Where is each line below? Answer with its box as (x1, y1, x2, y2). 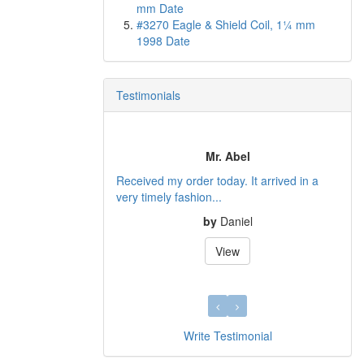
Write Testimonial (183, 327, 272, 344)
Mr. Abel (205, 147, 250, 164)
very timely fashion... (116, 188, 222, 205)
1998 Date (136, 32, 190, 49)
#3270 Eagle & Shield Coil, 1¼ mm (136, 16, 315, 32)
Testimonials (116, 87, 180, 103)
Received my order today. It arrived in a (116, 171, 318, 188)
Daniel (219, 212, 253, 229)
